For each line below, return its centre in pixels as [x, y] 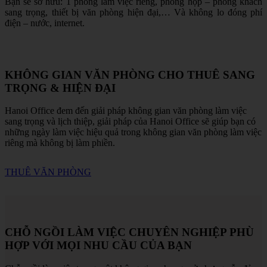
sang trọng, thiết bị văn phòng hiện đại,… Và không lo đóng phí [133, 12]
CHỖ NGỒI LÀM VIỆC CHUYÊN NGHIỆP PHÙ [129, 232]
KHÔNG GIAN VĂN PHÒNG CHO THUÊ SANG [130, 74]
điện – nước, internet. [45, 23]
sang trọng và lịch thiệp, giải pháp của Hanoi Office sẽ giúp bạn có [130, 122]
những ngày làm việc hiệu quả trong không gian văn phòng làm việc [133, 132]
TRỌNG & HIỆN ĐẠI [60, 88]
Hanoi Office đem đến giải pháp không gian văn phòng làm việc [126, 111]
